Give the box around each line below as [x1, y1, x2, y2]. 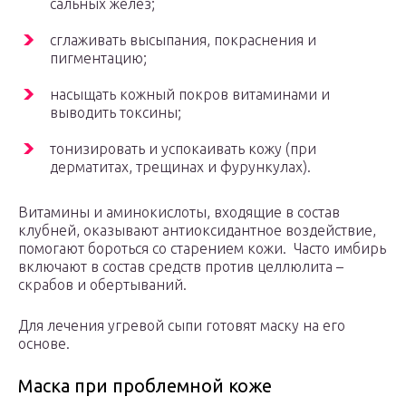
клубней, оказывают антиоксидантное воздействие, [18, 222, 376, 239]
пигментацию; [50, 50, 147, 67]
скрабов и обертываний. [18, 276, 187, 294]
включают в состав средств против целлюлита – [18, 258, 343, 275]
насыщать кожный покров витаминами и [50, 86, 330, 103]
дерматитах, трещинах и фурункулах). [50, 159, 311, 176]
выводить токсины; [50, 104, 181, 121]
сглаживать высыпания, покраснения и [50, 32, 316, 49]
